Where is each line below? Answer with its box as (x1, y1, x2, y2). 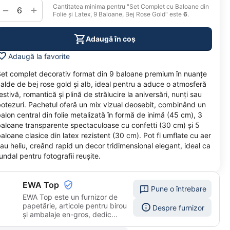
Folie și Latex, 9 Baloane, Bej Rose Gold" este (53, 10, 183, 18)
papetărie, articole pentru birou (23, 201, 127, 210)
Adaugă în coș (85, 34, 136, 43)
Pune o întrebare (151, 184, 206, 194)
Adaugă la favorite (8, 51, 70, 61)
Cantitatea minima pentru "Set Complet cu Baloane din (53, 3, 209, 11)
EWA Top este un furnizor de (23, 193, 118, 202)
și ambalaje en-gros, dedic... (23, 210, 118, 219)
